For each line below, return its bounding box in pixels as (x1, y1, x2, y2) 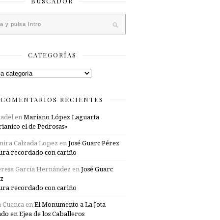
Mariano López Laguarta (24, 113, 99, 121)
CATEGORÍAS (27, 51, 77, 59)
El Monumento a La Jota (34, 201, 106, 208)
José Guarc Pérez (68, 139, 119, 147)
